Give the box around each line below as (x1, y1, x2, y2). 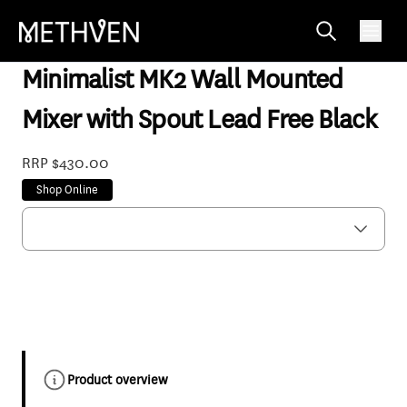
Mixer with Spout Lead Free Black (21, 103, 377, 136)
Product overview (66, 371, 167, 388)
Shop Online (35, 183, 98, 197)
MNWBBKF (21, 31, 74, 45)
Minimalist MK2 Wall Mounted (21, 63, 343, 96)
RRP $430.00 (21, 154, 109, 173)
